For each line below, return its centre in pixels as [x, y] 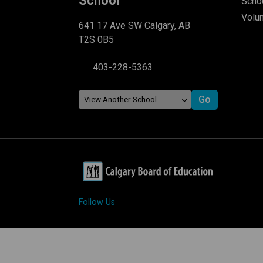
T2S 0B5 [97, 39]
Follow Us [97, 202]
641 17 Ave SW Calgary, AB [135, 25]
